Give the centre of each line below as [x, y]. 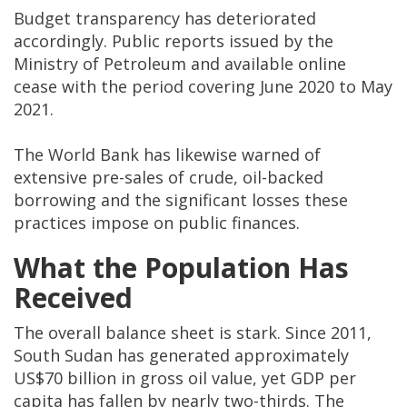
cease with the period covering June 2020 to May [203, 87]
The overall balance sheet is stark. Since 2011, [193, 333]
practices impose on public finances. [157, 223]
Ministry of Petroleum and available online [180, 64]
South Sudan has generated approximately [181, 356]
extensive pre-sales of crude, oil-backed [169, 178]
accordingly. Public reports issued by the [174, 41]
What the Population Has [181, 268]
